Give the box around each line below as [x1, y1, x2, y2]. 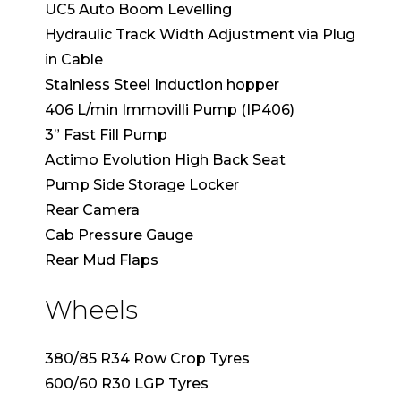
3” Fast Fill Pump [45, 125, 167, 143]
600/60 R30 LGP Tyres [45, 374, 209, 392]
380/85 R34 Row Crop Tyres [45, 349, 250, 367]
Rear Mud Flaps [45, 251, 158, 269]
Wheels [45, 294, 138, 325]
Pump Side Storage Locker [45, 175, 239, 193]
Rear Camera [45, 200, 140, 218]
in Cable [45, 50, 103, 68]
